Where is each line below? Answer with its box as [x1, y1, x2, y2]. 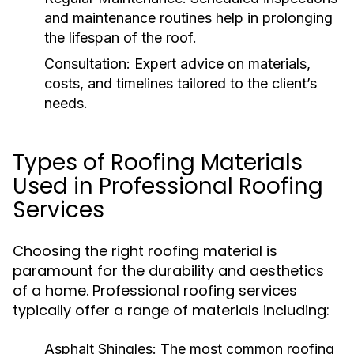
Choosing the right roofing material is [13, 241, 277, 261]
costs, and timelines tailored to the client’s [44, 75, 317, 92]
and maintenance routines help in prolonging [44, 9, 333, 26]
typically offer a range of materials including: [13, 300, 330, 320]
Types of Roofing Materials [13, 147, 303, 178]
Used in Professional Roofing [13, 171, 323, 201]
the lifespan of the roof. [44, 29, 197, 46]
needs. [44, 95, 88, 111]
